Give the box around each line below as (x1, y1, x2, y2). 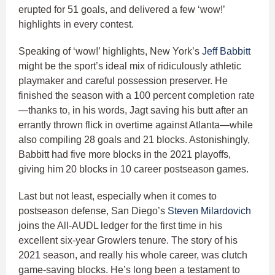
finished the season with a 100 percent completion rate (18, 90, 255, 101)
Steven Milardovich (168, 206, 251, 217)
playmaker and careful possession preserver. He (18, 76, 228, 87)
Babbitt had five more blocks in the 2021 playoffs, (18, 149, 231, 160)
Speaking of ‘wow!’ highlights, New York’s (18, 46, 202, 57)
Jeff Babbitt (202, 46, 250, 57)
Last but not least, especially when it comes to (18, 191, 217, 202)
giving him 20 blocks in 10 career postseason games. (18, 164, 251, 175)
